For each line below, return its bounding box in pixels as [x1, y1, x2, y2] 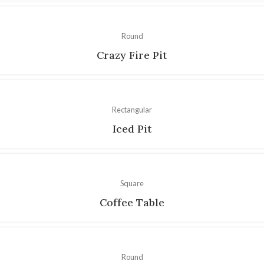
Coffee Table [100, 195, 164, 209]
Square [120, 178, 144, 188]
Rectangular [112, 104, 152, 114]
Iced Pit [112, 121, 152, 136]
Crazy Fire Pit [97, 48, 167, 62]
